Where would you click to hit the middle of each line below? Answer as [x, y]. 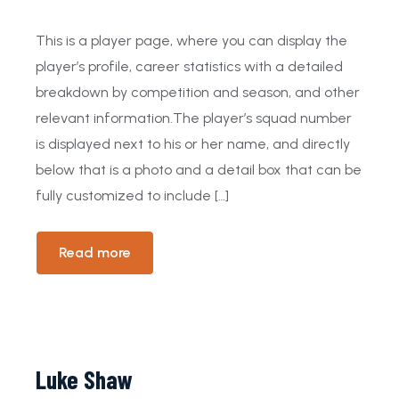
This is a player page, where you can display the [191, 41]
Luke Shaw [84, 379]
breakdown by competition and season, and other [198, 92]
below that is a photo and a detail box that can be [199, 170]
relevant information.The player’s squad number [194, 118]
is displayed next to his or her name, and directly [193, 144]
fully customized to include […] [132, 195]
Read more [95, 252]
